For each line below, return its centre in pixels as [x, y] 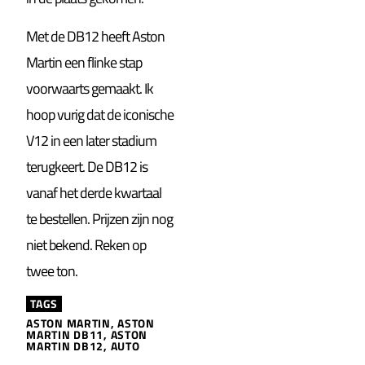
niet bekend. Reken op [86, 244]
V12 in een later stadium [92, 140]
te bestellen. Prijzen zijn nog [100, 218]
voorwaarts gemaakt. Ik [90, 88]
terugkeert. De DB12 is [87, 166]
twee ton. [52, 270]
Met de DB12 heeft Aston [96, 36]
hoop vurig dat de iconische [100, 114]
